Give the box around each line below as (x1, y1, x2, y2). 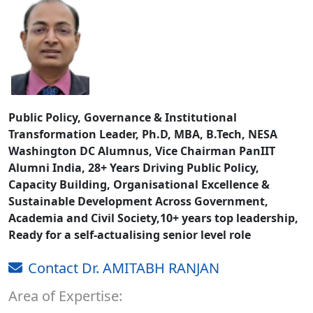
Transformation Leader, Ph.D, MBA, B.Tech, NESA (8, 126, 277, 142)
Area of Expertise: (8, 286, 122, 305)
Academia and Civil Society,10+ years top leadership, (8, 210, 298, 226)
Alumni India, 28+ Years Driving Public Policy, (8, 159, 259, 175)
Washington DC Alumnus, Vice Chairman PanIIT (8, 143, 275, 159)
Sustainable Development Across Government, (8, 193, 268, 209)
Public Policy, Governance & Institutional (8, 109, 237, 125)
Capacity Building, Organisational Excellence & (8, 176, 270, 192)
